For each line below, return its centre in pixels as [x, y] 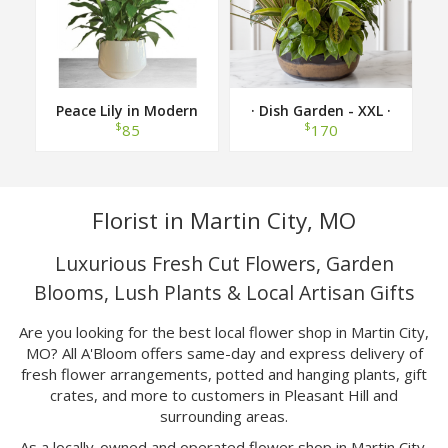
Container [127, 126]
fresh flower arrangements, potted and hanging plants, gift [224, 373]
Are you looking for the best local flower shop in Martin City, [224, 331]
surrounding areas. [224, 415]
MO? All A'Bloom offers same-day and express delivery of [224, 352]
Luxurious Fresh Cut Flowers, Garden [224, 263]
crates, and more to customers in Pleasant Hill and [224, 394]
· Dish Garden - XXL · [321, 110]
